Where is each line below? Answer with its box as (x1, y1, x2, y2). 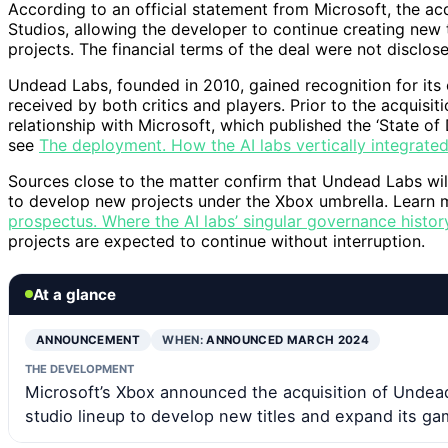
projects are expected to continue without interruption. (8, 230, 425, 251)
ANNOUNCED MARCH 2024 (206, 332, 370, 347)
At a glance (33, 284, 116, 304)
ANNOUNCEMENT (36, 332, 141, 347)
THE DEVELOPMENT (25, 361, 134, 376)
